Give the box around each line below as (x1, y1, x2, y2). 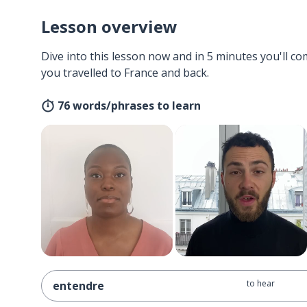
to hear (246, 278, 275, 289)
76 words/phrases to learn (58, 98, 201, 113)
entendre (53, 278, 104, 293)
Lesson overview (41, 15, 177, 38)
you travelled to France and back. (41, 65, 209, 80)
